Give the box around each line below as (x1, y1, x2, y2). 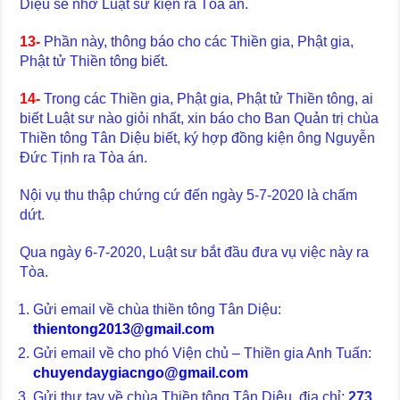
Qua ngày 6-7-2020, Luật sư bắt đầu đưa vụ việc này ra (20, 244, 370, 260)
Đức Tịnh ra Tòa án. (20, 149, 148, 165)
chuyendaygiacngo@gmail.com (33, 364, 249, 380)
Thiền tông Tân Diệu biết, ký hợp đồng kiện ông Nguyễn (20, 129, 376, 146)
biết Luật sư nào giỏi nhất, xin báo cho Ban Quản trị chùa (20, 110, 379, 126)
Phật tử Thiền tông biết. (20, 53, 169, 69)
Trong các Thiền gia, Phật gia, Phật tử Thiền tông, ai (44, 90, 374, 106)
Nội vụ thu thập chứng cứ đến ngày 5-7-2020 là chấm (20, 187, 358, 203)
